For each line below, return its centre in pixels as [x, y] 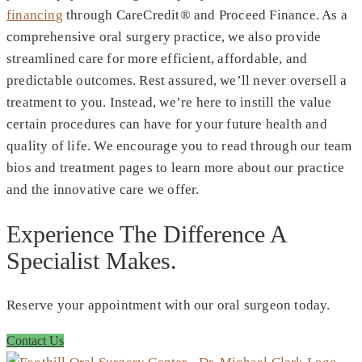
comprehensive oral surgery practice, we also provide [164, 36]
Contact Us [35, 340]
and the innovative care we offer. [103, 189]
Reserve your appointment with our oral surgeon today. [168, 305]
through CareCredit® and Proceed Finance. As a [205, 15]
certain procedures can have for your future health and [167, 124]
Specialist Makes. [92, 260]
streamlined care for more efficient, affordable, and [157, 58]
